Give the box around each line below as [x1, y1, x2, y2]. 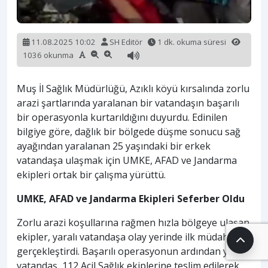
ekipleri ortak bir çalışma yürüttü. [17, 167, 166, 181]
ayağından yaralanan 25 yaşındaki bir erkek [17, 139, 211, 153]
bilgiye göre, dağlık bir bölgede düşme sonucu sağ [17, 124, 240, 138]
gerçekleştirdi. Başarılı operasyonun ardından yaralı [17, 244, 248, 258]
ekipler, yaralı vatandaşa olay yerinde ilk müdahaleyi [17, 230, 249, 243]
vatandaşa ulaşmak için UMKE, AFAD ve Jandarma [17, 153, 237, 167]
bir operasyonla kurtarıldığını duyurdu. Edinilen [17, 110, 227, 124]
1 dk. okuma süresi [156, 36, 232, 47]
